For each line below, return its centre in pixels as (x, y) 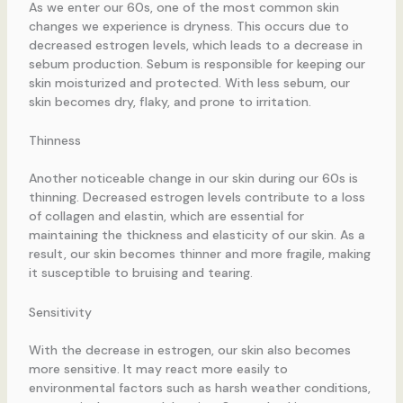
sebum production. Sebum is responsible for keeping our (197, 63)
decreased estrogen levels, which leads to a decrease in (195, 45)
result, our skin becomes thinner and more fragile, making (199, 254)
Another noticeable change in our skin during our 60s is (193, 179)
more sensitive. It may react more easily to (158, 368)
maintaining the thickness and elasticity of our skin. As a (197, 235)
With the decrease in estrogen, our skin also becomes (189, 349)
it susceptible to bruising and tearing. (140, 273)
